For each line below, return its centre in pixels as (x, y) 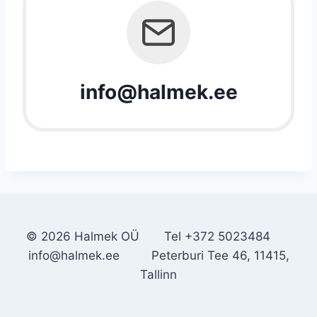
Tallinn (158, 275)
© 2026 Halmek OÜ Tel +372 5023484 (158, 236)
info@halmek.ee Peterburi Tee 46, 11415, (158, 255)
